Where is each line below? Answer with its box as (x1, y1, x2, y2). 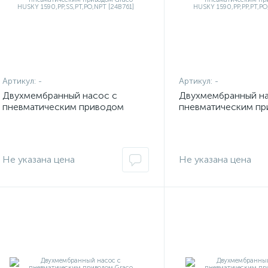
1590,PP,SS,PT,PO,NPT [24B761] (2, 124, 141, 135)
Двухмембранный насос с (2, 90, 117, 101)
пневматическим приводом (2, 101, 124, 112)
